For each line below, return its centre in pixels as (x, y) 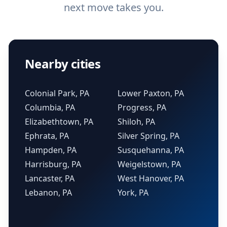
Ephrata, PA (47, 136)
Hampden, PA (51, 150)
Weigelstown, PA (149, 164)
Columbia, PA (50, 107)
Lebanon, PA (48, 193)
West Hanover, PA (151, 178)
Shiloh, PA (136, 122)
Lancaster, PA (50, 178)
